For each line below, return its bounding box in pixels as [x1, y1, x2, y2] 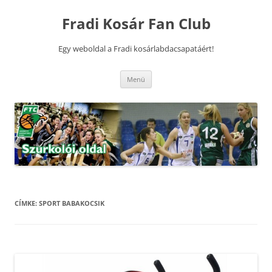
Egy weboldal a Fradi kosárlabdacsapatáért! [58, 43, 214, 54]
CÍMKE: [15, 198, 39, 208]
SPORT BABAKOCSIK [39, 198, 104, 208]
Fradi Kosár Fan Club [61, 13, 211, 33]
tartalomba [14, 15, 59, 26]
